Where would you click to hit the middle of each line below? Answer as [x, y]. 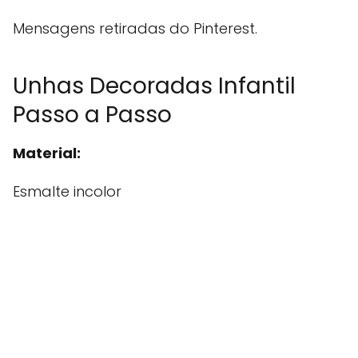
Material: [47, 153]
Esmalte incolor [67, 192]
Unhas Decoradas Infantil [154, 86]
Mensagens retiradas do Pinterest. [135, 29]
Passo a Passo [92, 115]
